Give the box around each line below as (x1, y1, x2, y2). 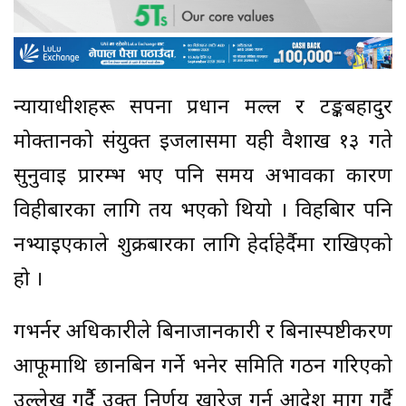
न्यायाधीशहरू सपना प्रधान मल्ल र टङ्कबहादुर (14, 94, 392, 121)
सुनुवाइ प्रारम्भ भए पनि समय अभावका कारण (14, 163, 392, 190)
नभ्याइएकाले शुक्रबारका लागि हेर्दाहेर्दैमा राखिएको (14, 232, 392, 259)
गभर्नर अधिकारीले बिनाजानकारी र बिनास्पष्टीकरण (14, 319, 392, 346)
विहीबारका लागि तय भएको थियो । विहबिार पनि (14, 198, 392, 225)
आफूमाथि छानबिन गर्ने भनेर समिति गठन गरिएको (14, 353, 392, 381)
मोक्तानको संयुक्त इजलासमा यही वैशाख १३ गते (14, 129, 392, 156)
